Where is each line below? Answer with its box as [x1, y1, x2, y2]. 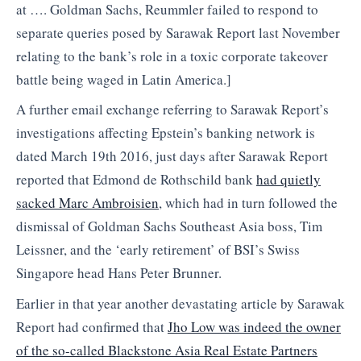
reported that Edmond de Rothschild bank [16, 170, 256, 189]
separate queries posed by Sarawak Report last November [16, 23, 340, 42]
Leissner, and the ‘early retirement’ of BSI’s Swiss [16, 240, 300, 259]
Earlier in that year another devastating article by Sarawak [16, 293, 345, 313]
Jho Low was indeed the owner [168, 317, 341, 336]
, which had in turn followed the [159, 193, 338, 213]
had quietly [256, 170, 321, 189]
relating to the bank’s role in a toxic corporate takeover [16, 46, 328, 65]
